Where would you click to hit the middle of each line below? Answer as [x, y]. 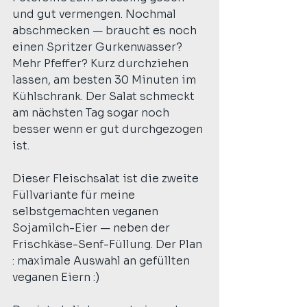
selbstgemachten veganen [87, 211]
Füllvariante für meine [75, 195]
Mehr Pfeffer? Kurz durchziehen [102, 63]
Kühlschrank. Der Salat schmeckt [105, 96]
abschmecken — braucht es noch [106, 30]
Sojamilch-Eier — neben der [93, 228]
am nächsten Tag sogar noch [92, 112]
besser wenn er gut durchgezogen [109, 129]
